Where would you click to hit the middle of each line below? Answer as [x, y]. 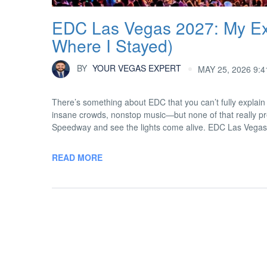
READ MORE [77, 157]
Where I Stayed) [112, 45]
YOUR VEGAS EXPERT [136, 68]
